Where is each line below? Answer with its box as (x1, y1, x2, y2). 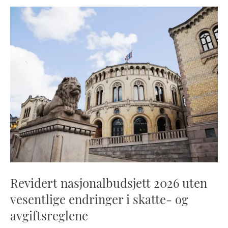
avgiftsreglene (10, 207, 88, 223)
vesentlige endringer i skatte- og (10, 190, 188, 207)
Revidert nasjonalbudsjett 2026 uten (10, 174, 207, 191)
